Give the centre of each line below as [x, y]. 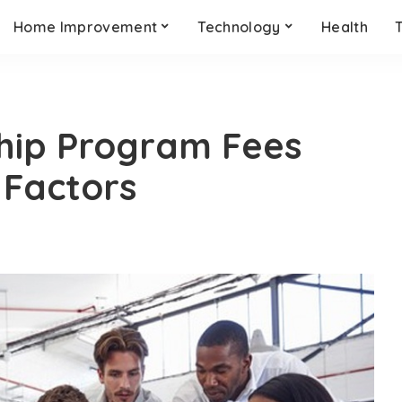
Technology [239, 27]
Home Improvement [86, 27]
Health [345, 27]
